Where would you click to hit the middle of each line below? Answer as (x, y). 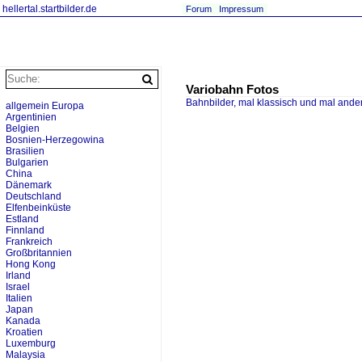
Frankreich (29, 242)
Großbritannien (39, 253)
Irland (18, 276)
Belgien (23, 128)
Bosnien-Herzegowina (55, 140)
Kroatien (24, 332)
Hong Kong (31, 264)
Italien (19, 298)
